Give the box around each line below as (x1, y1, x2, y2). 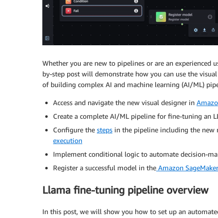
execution (53, 136, 82, 145)
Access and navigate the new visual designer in (53, 98, 197, 107)
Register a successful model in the (53, 163, 156, 172)
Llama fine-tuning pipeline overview (42, 183, 208, 196)
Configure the (53, 126, 97, 134)
